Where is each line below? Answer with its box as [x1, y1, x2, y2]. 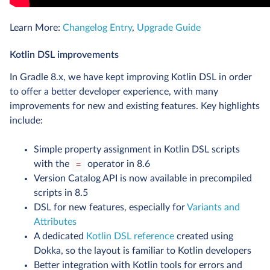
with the [34, 159, 72, 169]
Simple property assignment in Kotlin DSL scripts [34, 145, 240, 155]
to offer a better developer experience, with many [10, 87, 218, 97]
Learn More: [10, 23, 63, 33]
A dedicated [34, 231, 86, 242]
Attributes [34, 217, 77, 227]
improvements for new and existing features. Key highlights [10, 101, 260, 111]
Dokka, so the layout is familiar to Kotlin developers [34, 246, 251, 256]
